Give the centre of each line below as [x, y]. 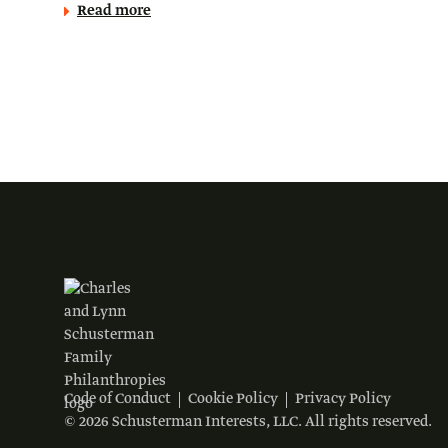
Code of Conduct [117, 399]
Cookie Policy [233, 399]
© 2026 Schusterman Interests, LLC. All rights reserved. [248, 422]
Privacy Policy [343, 399]
